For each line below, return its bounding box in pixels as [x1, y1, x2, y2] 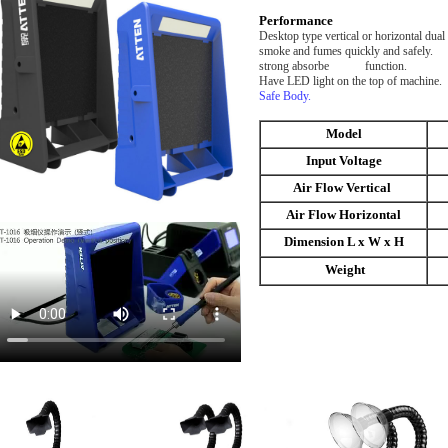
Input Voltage [305, 154, 382, 168]
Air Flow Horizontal [286, 208, 401, 222]
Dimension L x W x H [283, 235, 404, 249]
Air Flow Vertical [293, 181, 394, 195]
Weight [325, 263, 365, 277]
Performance [259, 14, 333, 28]
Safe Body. [259, 89, 311, 103]
